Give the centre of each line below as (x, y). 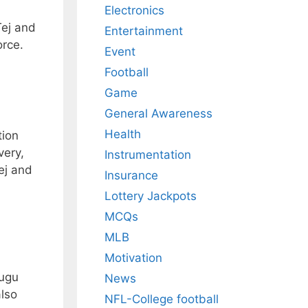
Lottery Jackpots (151, 196)
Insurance (131, 176)
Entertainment (144, 31)
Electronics (134, 11)
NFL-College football (162, 299)
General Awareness (158, 114)
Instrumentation (148, 155)
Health (123, 134)
